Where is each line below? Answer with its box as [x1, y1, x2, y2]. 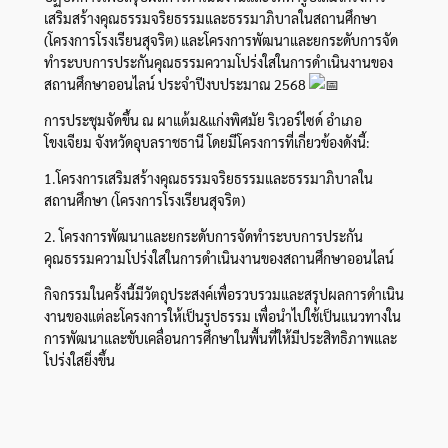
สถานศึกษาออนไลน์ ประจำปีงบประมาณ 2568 [43, 74, 309, 93]
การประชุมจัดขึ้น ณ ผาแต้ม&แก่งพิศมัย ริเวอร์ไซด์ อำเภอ [43, 110, 362, 129]
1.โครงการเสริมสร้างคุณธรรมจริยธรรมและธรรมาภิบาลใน [43, 168, 373, 187]
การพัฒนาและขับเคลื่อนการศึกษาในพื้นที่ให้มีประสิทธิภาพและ [43, 328, 397, 347]
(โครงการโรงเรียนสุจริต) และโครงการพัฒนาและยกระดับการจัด [43, 30, 398, 49]
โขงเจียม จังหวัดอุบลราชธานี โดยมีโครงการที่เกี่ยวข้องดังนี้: [43, 132, 370, 151]
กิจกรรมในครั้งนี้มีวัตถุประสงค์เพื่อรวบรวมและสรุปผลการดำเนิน [43, 284, 404, 303]
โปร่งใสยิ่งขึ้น [43, 350, 115, 369]
